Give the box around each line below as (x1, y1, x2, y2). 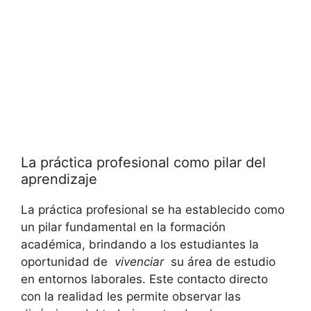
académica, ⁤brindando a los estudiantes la (21, 237, 259, 251)
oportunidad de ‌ (21, 254, 115, 269)
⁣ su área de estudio (164, 254, 276, 269)
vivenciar (115, 254, 164, 269)
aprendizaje (21, 170, 97, 187)
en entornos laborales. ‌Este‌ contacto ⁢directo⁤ (21, 271, 268, 286)
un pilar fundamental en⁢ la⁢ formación (21, 219, 226, 234)
